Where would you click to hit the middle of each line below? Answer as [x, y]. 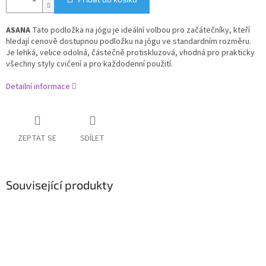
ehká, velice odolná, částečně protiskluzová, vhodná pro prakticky [137, 53]
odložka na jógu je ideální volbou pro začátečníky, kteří [153, 31]
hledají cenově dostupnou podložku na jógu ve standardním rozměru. [129, 42]
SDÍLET [92, 139]
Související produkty [60, 185]
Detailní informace [38, 87]
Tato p [43, 31]
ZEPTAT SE [37, 139]
